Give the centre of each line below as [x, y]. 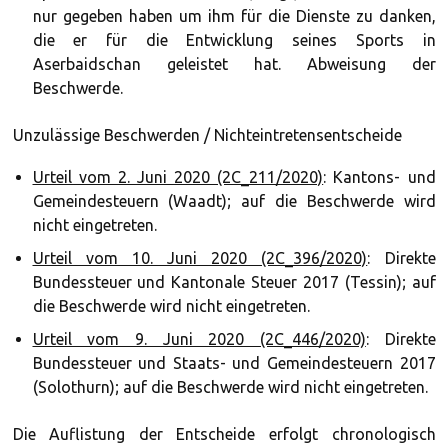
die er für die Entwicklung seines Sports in [234, 40]
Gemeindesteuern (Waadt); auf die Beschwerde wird [234, 201]
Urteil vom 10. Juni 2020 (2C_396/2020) [200, 258]
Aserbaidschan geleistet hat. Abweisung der [234, 64]
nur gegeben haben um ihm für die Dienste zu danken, [234, 16]
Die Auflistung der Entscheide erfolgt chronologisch [224, 434]
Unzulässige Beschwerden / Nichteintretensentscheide [207, 135]
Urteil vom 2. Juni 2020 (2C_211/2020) [178, 177]
